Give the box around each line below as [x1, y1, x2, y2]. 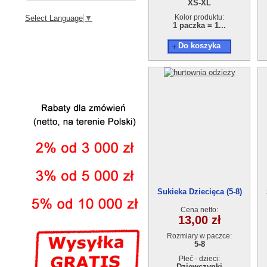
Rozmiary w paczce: [167, 232, 232, 240]
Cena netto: [181, 206, 218, 214]
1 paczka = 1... [173, 21, 226, 30]
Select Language [25, 13, 83, 23]
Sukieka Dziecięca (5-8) [157, 187, 242, 196]
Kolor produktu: [175, 13, 224, 21]
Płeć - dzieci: [179, 254, 220, 263]
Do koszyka [178, 41, 221, 50]
